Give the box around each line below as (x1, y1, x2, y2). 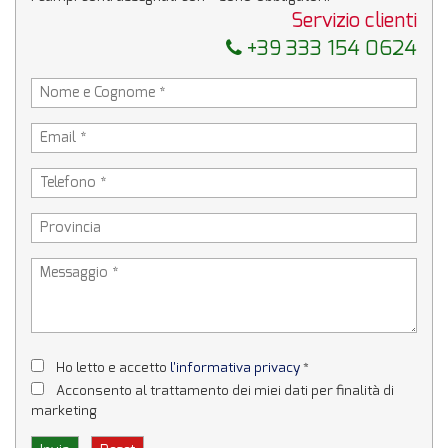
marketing (31, 401, 100, 419)
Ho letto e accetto (56, 358, 170, 376)
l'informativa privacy (170, 358, 300, 376)
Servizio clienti (291, 6, 417, 34)
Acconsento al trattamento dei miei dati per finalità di (56, 381, 394, 399)
